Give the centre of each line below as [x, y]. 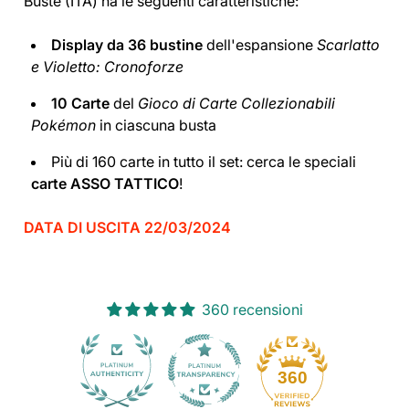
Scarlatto [348, 44]
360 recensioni [252, 309]
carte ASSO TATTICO [105, 183]
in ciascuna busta [156, 125]
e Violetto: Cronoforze [107, 66]
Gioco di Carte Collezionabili [236, 103]
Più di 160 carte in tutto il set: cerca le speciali [204, 161]
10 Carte [80, 103]
